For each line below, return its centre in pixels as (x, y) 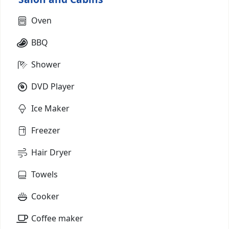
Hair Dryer (51, 152)
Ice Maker (50, 108)
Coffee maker (57, 218)
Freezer (46, 130)
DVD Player (53, 86)
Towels (44, 174)
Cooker (45, 196)
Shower (46, 64)
